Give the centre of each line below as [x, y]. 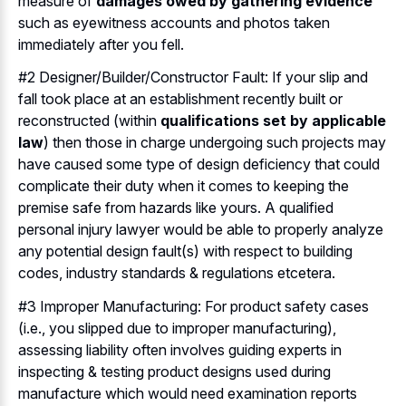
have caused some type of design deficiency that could [199, 164]
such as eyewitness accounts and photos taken [174, 22]
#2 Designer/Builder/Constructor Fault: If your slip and [193, 77]
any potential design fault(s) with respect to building [185, 251]
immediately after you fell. [101, 44]
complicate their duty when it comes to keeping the [184, 186]
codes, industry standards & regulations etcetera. [177, 273]
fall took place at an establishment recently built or [180, 99]
